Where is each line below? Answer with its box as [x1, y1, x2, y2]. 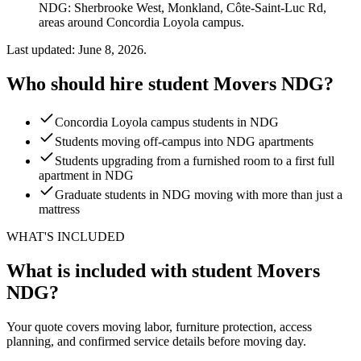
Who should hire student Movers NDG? [6, 73, 334, 94]
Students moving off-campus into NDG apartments [55, 135, 313, 149]
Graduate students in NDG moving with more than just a [55, 188, 342, 202]
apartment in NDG [39, 168, 134, 183]
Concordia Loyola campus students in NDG [55, 115, 279, 130]
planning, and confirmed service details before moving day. [6, 334, 306, 349]
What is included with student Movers [6, 260, 320, 282]
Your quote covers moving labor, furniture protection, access [6, 320, 312, 334]
